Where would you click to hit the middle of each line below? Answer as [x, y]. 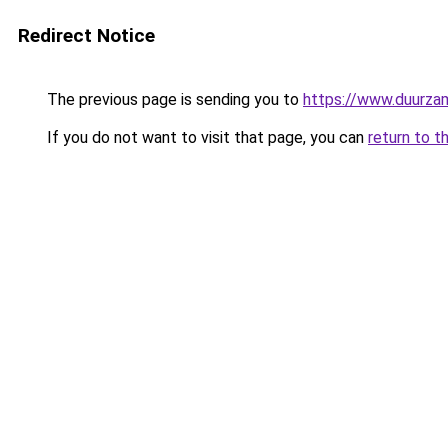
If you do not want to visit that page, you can [205, 137]
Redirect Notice [86, 35]
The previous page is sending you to [173, 99]
